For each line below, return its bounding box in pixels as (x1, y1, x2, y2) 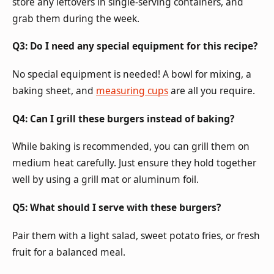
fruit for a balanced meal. (12, 245, 125, 259)
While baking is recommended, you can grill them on (12, 139, 250, 154)
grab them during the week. (12, 11, 139, 25)
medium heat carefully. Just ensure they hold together (12, 156, 256, 170)
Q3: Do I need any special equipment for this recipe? (12, 39, 257, 53)
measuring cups (96, 84, 168, 98)
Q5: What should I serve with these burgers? (12, 200, 221, 214)
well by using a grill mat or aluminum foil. (12, 172, 199, 187)
